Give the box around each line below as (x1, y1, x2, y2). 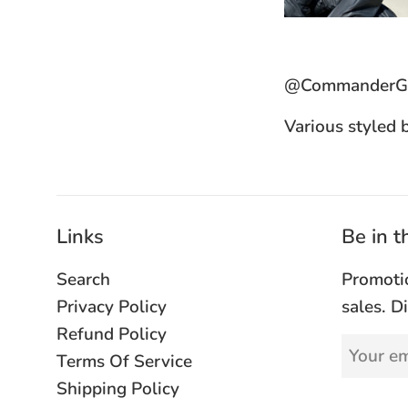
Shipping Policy (56, 377, 179, 402)
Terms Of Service (56, 350, 192, 374)
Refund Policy (56, 322, 167, 347)
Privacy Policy (56, 295, 167, 320)
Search (56, 268, 110, 292)
